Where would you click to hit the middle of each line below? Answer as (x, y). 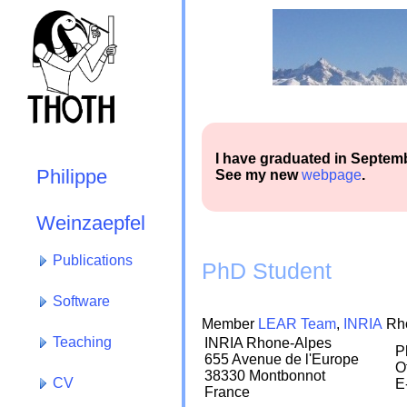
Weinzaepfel (91, 219)
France (227, 392)
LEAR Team (297, 323)
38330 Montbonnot (265, 375)
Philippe (72, 177)
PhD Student (267, 270)
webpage (332, 175)
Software (81, 301)
